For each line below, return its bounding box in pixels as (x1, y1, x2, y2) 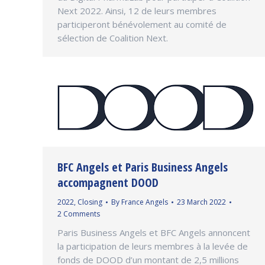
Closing (77, 196, 102, 207)
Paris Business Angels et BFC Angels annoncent (57, 226, 250, 238)
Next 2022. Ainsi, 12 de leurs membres (57, 4, 216, 17)
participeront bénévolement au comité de (57, 18, 227, 30)
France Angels (121, 196, 168, 207)
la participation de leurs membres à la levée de (57, 240, 248, 252)
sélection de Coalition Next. (57, 31, 168, 44)
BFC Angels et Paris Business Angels (57, 159, 228, 175)
